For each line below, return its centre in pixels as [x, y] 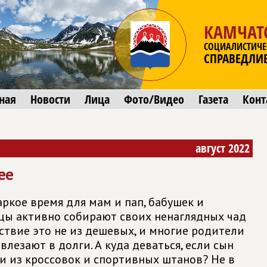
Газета [213, 99]
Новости [50, 99]
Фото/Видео [154, 99]
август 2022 [223, 148]
